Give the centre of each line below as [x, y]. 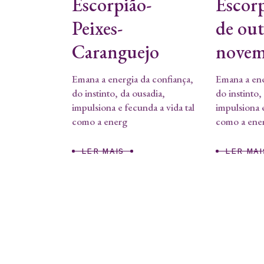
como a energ [100, 121]
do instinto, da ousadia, [118, 93]
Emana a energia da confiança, [133, 79]
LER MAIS [103, 151]
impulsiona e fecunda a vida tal [133, 107]
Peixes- [97, 28]
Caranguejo [115, 52]
